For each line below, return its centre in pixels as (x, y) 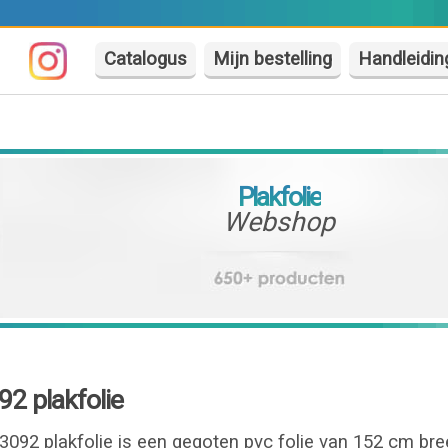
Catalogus (146, 59)
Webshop (279, 222)
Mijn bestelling (273, 59)
